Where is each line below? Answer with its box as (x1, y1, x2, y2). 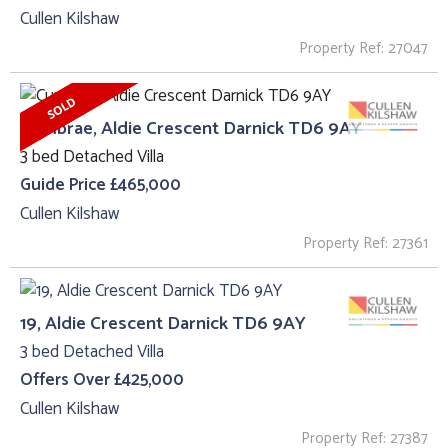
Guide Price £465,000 (20, 171, 181, 200)
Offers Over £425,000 (20, 366, 184, 395)
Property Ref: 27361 (303, 230, 428, 256)
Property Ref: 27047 (299, 35, 428, 61)
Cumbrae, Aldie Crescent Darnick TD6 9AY (20, 112, 362, 144)
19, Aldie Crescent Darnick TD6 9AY (20, 307, 306, 339)
